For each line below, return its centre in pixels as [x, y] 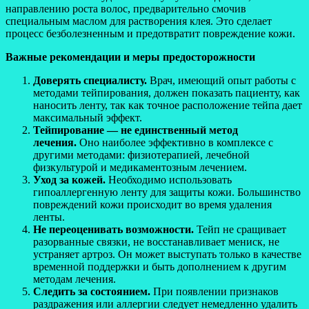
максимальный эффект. [88, 117]
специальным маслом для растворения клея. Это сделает [139, 21]
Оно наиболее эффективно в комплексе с [175, 142]
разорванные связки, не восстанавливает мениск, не [156, 241]
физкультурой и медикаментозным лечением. [140, 167]
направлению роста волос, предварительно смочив [126, 8]
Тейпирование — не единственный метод [136, 130]
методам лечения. [74, 279]
